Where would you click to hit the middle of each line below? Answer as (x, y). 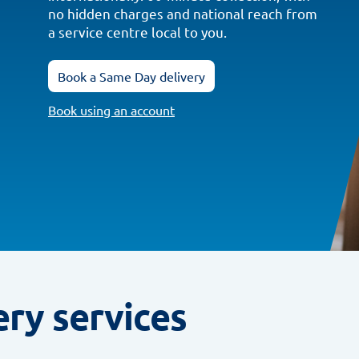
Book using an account (111, 109)
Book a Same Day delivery (131, 76)
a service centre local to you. (137, 31)
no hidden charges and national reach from (182, 13)
